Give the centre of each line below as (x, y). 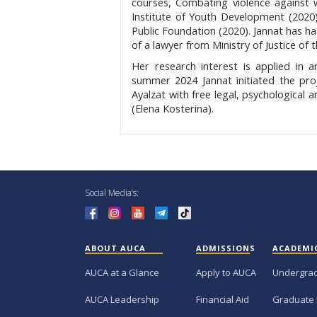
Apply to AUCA (226, 273)
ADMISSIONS (226, 248)
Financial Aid (223, 300)
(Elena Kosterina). (173, 109)
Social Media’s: (112, 193)
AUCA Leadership (122, 300)
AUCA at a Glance (122, 273)
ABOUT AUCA (115, 248)
